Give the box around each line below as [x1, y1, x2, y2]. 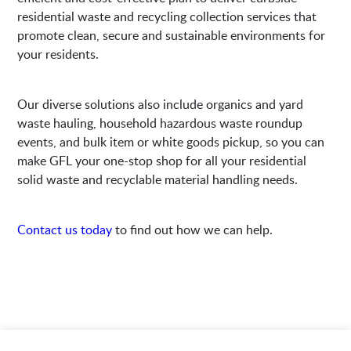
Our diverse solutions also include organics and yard [17, 95, 304, 113]
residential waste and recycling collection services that [17, 7, 317, 25]
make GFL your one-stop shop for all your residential [17, 151, 307, 169]
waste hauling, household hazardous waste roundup [17, 114, 303, 132]
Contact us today [17, 220, 113, 238]
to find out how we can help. [112, 220, 273, 238]
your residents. [17, 45, 100, 63]
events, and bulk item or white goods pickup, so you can [17, 132, 325, 150]
